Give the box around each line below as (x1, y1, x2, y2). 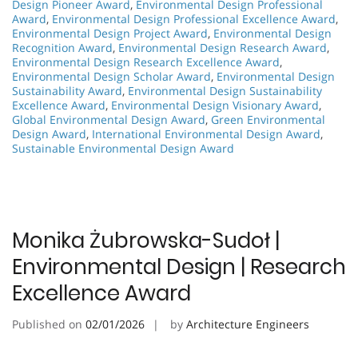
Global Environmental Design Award (12, 111, 205, 127)
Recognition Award (12, 39, 113, 55)
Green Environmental (211, 111, 325, 127)
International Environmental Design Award (92, 125, 320, 141)
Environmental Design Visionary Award (111, 97, 319, 113)
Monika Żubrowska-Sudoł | (12, 225, 280, 255)
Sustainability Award (12, 82, 122, 98)
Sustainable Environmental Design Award (12, 140, 234, 156)
